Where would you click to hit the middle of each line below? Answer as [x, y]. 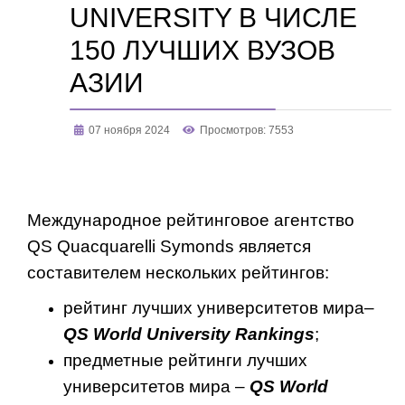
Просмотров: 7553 [247, 130]
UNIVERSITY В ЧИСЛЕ [213, 18]
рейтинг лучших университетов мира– [219, 308]
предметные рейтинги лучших [185, 360]
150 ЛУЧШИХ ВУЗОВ [202, 50]
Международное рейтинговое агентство [191, 220]
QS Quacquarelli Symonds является [169, 246]
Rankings [275, 334]
